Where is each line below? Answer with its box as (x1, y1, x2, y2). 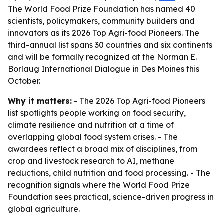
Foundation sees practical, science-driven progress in (8, 192, 214, 202)
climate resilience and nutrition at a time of (8, 120, 174, 130)
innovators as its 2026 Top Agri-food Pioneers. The (8, 28, 199, 38)
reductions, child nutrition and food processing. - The (8, 168, 210, 178)
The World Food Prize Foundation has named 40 (8, 4, 195, 14)
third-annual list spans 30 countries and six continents (8, 40, 212, 50)
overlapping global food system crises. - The (8, 132, 178, 142)
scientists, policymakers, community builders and (8, 16, 195, 26)
